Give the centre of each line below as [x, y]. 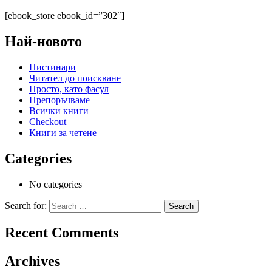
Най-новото [43, 42]
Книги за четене [63, 133]
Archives [32, 261]
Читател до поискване [75, 78]
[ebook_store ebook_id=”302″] [65, 16]
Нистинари [53, 67]
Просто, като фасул [69, 89]
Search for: [26, 206]
